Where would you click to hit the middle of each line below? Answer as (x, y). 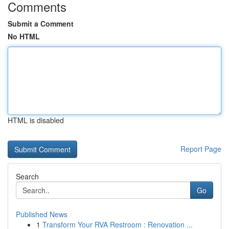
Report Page (201, 149)
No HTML (24, 36)
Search (27, 176)
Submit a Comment (41, 24)
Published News (42, 214)
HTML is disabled (36, 120)
